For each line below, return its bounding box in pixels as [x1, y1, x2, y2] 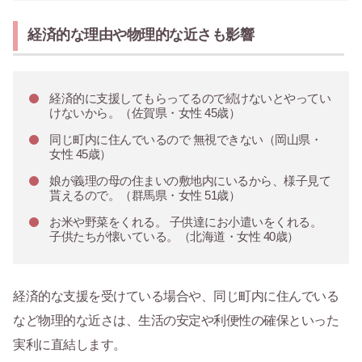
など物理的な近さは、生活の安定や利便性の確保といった [13, 314, 339, 328]
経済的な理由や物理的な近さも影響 [27, 27, 254, 44]
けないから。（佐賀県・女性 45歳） [49, 106, 240, 120]
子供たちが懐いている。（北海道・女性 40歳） [49, 229, 299, 244]
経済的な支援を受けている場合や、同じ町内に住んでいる [13, 289, 339, 304]
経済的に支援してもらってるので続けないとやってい [49, 91, 330, 106]
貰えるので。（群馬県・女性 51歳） [49, 188, 240, 203]
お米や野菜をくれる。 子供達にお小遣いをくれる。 [49, 215, 322, 229]
